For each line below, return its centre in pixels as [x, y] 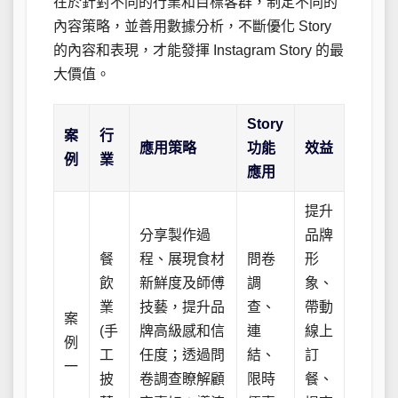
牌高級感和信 [183, 330]
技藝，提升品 [183, 306]
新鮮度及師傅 [183, 283]
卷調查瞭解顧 [183, 378]
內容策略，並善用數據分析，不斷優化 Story [192, 26]
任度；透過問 [183, 354]
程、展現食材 [183, 259]
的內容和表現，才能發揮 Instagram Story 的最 [199, 50]
